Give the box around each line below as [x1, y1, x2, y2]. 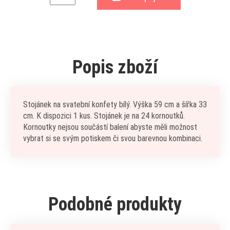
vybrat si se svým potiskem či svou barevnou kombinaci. [23, 133, 204, 143]
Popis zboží [72, 56, 158, 78]
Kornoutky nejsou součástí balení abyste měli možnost [23, 122, 197, 132]
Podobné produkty [48, 194, 182, 215]
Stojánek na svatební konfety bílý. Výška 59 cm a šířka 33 [23, 100, 207, 109]
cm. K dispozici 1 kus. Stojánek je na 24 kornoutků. [23, 111, 185, 121]
